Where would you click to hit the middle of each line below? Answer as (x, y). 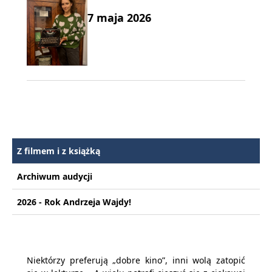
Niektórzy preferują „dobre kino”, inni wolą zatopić (136, 260)
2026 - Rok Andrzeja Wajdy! (74, 202)
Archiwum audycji (55, 177)
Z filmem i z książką (59, 151)
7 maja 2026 (119, 18)
